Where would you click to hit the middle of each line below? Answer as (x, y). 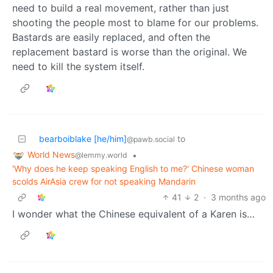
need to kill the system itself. (78, 67)
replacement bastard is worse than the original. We (129, 52)
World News (51, 155)
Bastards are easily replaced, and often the (111, 37)
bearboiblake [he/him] (83, 139)
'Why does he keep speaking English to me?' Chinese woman (133, 168)
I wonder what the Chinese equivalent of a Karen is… (133, 214)
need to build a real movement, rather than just (121, 8)
